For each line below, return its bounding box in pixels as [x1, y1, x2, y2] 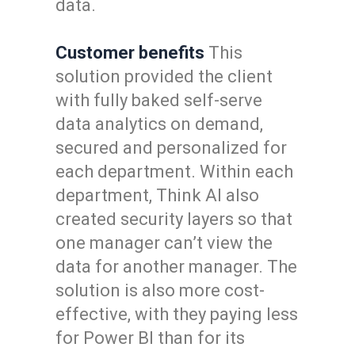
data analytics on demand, [55, 114, 263, 134]
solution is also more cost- [55, 281, 265, 300]
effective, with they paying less [55, 304, 298, 324]
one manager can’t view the [55, 233, 273, 253]
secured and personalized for [55, 138, 287, 158]
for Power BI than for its [55, 328, 245, 348]
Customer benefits [55, 43, 204, 63]
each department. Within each [55, 162, 293, 181]
